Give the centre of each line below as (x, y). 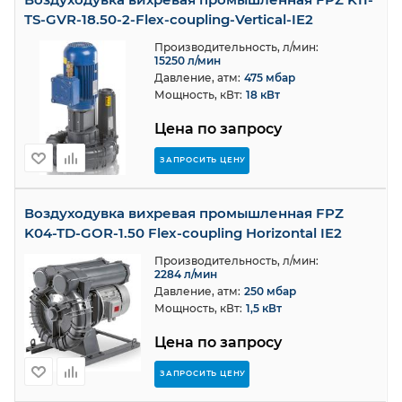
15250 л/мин (188, 61)
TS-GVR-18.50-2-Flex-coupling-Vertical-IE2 (169, 19)
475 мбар (270, 78)
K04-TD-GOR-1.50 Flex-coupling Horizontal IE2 (183, 233)
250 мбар (270, 291)
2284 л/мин (186, 274)
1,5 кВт (264, 308)
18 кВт (263, 95)
